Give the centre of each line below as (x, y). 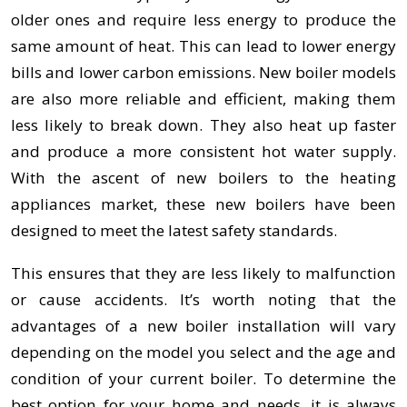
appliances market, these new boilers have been (203, 204)
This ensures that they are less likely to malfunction (203, 273)
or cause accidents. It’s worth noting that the (203, 299)
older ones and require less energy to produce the (203, 20)
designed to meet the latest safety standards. (174, 231)
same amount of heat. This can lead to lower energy (203, 46)
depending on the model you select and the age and (203, 352)
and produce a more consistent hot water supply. (203, 152)
